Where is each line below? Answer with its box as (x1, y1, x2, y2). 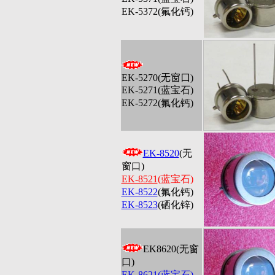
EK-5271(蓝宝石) (121, 85, 193, 95)
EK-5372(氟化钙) (121, 6, 193, 17)
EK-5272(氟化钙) (121, 98, 193, 108)
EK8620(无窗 (142, 244, 199, 254)
